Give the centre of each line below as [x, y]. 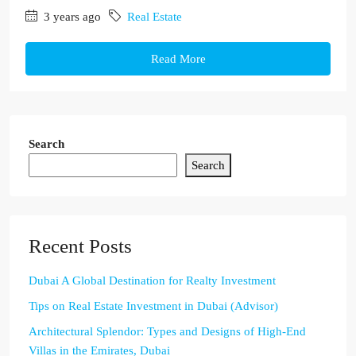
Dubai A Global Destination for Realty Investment [152, 281]
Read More [178, 59]
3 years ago [71, 17]
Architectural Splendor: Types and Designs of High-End [167, 331]
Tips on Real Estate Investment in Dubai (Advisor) [153, 306]
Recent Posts [80, 246]
